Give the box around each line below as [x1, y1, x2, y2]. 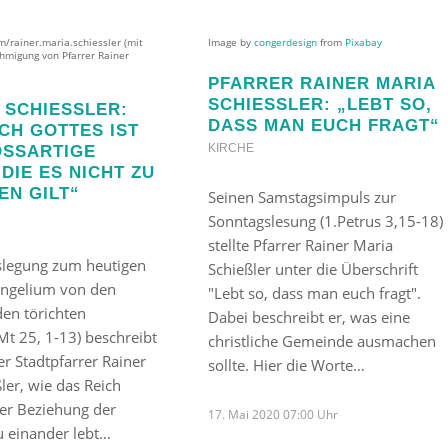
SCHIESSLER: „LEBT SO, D [207, 94, 432, 113]
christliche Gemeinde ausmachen [207, 330, 436, 351]
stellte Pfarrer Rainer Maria [207, 234, 393, 255]
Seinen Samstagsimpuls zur [207, 186, 396, 207]
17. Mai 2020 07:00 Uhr [207, 405, 338, 423]
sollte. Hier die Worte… [207, 354, 365, 375]
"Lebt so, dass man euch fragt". [207, 282, 421, 303]
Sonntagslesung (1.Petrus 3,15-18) [207, 210, 443, 231]
